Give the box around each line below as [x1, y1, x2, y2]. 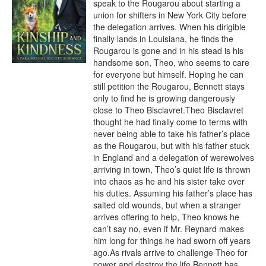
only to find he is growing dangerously [93, 92, 235, 104]
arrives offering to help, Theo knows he [93, 211, 239, 223]
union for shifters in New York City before [93, 9, 246, 21]
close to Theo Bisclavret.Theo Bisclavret [93, 104, 243, 116]
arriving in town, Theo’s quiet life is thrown [93, 163, 251, 175]
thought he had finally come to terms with [93, 116, 248, 128]
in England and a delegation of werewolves [93, 151, 254, 163]
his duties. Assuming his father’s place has [93, 187, 252, 199]
